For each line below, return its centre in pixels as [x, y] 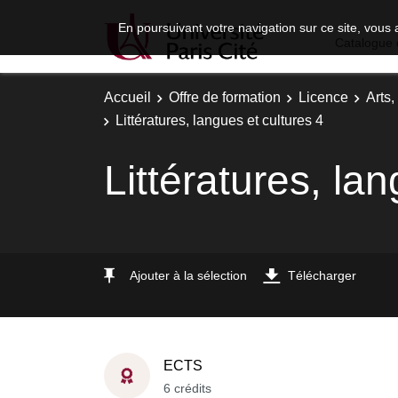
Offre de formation [225, 97]
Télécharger [322, 275]
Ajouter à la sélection [188, 275]
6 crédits [187, 388]
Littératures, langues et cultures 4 [219, 120]
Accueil [127, 97]
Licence [323, 97]
